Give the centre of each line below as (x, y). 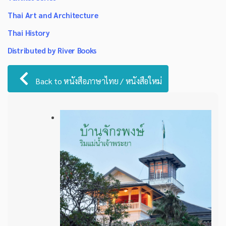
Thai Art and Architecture (53, 15)
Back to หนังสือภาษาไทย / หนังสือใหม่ (98, 81)
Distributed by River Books (52, 50)
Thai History (29, 33)
